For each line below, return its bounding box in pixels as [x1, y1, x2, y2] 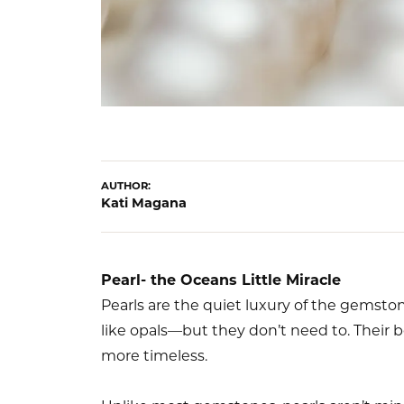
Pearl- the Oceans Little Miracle [101, 274, 341, 289]
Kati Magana [101, 197, 187, 212]
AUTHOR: [101, 181, 153, 193]
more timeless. [101, 350, 207, 365]
